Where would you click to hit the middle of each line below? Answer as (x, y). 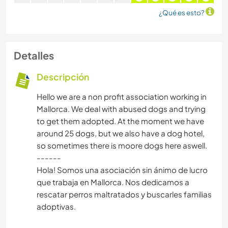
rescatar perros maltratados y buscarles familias (124, 194)
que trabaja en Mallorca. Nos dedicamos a (113, 182)
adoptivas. (56, 207)
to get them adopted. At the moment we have (120, 121)
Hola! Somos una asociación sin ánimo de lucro (122, 170)
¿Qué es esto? (182, 13)
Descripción (63, 77)
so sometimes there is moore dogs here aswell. (122, 146)
